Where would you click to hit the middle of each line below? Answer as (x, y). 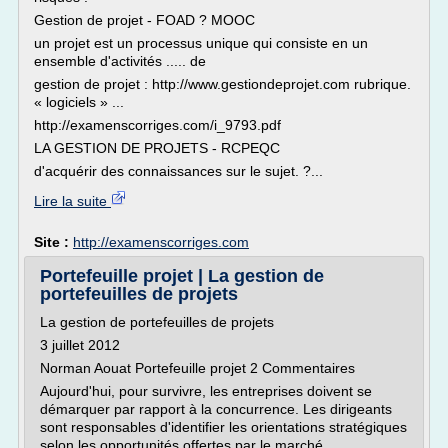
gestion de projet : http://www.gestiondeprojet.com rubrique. (222, 84)
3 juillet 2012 (80, 345)
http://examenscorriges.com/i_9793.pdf (157, 125)
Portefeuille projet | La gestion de (182, 276)
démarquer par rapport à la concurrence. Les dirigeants (216, 409)
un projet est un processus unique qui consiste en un (201, 43)
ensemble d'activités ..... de (120, 61)
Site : (53, 242)
